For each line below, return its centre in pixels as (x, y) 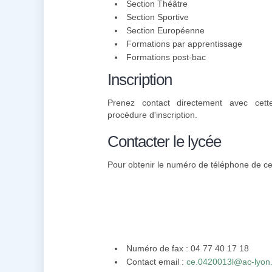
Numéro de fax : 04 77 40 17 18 (188, 248)
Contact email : (156, 262)
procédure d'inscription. (152, 115)
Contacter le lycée (164, 141)
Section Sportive (158, 17)
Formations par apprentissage (184, 44)
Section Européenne (165, 30)
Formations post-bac (166, 57)
